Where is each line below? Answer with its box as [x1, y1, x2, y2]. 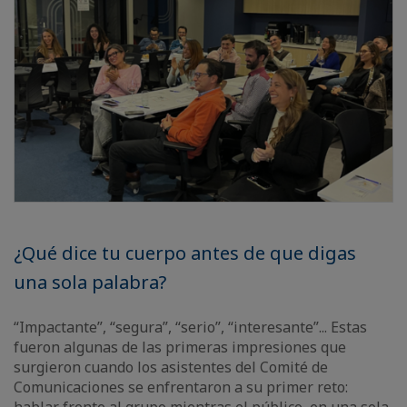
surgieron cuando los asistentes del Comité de [14, 357, 328, 377]
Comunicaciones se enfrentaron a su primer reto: [14, 377, 348, 397]
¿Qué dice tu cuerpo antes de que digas [14, 241, 356, 265]
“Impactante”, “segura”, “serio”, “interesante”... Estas [14, 317, 367, 337]
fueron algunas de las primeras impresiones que [14, 337, 346, 357]
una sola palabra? [14, 270, 166, 294]
